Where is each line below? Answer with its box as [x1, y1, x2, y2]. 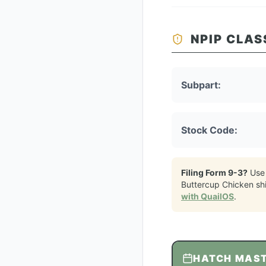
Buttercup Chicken [181, 179, 254, 189]
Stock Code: [181, 124, 237, 136]
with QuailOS [181, 191, 234, 201]
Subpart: [181, 79, 221, 91]
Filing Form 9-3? [181, 167, 248, 178]
